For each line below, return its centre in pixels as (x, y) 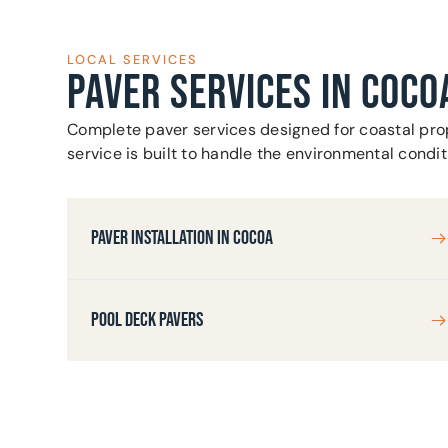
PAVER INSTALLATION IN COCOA (182, 238)
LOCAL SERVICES (133, 59)
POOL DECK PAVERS (147, 320)
